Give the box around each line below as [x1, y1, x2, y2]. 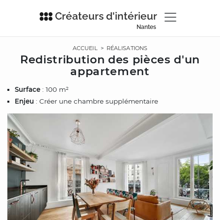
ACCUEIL [72, 45, 98, 52]
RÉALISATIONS [106, 45, 148, 52]
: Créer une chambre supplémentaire [34, 97, 158, 105]
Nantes [136, 24, 156, 30]
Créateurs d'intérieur [55, 10, 157, 22]
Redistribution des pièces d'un [20, 52, 200, 66]
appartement [70, 64, 150, 78]
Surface [15, 85, 40, 93]
